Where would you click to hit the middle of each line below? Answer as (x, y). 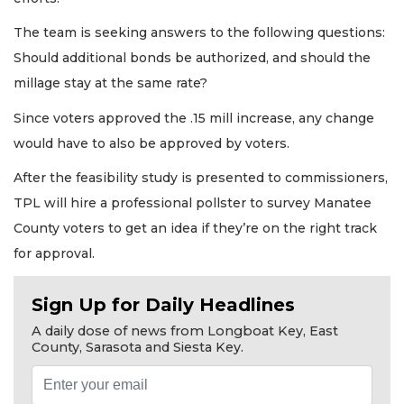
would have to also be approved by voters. (151, 143)
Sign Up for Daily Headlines (163, 304)
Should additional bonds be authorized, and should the (192, 58)
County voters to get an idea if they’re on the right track (195, 229)
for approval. (56, 254)
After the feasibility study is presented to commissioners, (201, 178)
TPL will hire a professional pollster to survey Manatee (193, 203)
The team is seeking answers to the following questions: (199, 33)
